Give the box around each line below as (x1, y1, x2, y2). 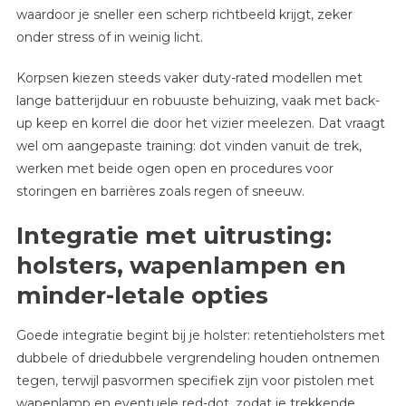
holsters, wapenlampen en (15, 250, 346, 280)
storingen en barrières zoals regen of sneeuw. (15, 182, 304, 199)
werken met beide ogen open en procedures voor (15, 159, 333, 177)
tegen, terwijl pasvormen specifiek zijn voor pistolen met (15, 372, 374, 389)
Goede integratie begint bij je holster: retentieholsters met (15, 326, 385, 343)
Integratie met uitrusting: (15, 220, 332, 250)
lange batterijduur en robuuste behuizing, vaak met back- (15, 92, 380, 109)
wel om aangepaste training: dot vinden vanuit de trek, (15, 137, 362, 154)
